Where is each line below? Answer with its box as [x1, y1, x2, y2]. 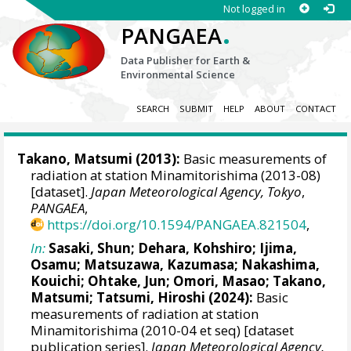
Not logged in [223, 2, 285, 16]
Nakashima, [241, 255, 320, 273]
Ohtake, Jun [88, 271, 167, 290]
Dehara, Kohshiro [138, 238, 253, 257]
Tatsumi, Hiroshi [96, 288, 206, 306]
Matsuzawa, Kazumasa [84, 255, 235, 273]
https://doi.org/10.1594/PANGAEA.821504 [47, 215, 307, 234]
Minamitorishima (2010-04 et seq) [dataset [31, 320, 295, 339]
